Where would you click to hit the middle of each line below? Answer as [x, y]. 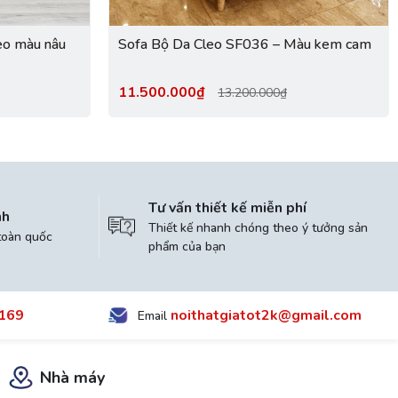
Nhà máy [72, 377]
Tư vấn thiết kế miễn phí [227, 207]
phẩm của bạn [187, 246]
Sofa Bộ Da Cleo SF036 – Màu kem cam [245, 44]
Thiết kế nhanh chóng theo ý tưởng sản [258, 227]
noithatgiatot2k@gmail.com [266, 315]
